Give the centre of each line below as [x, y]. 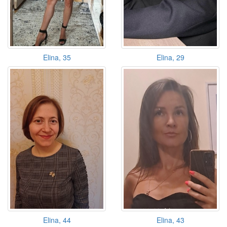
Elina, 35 [57, 57]
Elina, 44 [57, 220]
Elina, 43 [170, 220]
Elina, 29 [170, 57]
